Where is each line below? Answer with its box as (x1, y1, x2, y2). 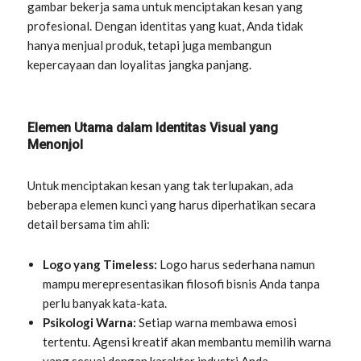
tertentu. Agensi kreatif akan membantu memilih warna (43, 334, 332, 349)
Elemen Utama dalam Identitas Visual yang (27, 119, 279, 135)
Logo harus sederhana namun (157, 256, 316, 272)
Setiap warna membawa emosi (136, 314, 297, 330)
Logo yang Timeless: (43, 256, 158, 272)
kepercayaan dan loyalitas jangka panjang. (27, 56, 252, 72)
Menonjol (27, 136, 84, 152)
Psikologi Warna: (43, 314, 137, 330)
